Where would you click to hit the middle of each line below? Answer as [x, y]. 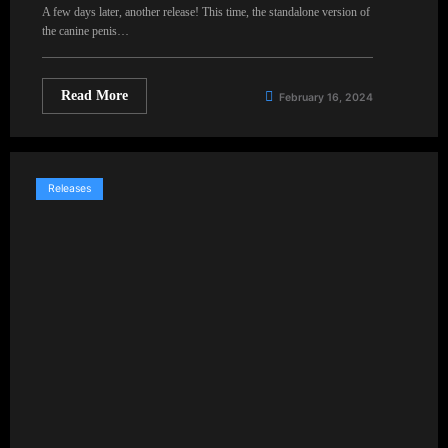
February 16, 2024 [326, 97]
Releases [69, 188]
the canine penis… [85, 30]
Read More [94, 95]
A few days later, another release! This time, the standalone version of [206, 11]
